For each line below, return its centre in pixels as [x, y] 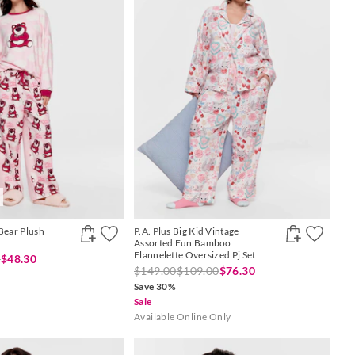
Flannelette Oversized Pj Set [195, 255]
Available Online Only [183, 317]
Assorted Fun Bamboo [183, 243]
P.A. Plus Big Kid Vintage [187, 231]
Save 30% [155, 287]
